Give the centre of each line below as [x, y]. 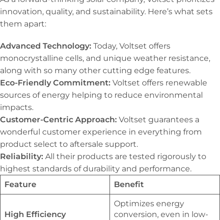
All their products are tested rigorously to [126, 157]
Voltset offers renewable [160, 83]
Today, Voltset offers [132, 46]
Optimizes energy [149, 204]
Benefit [129, 185]
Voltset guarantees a [159, 120]
